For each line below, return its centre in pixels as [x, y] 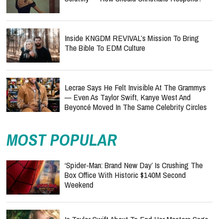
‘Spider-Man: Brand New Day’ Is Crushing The [134, 165]
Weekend [79, 185]
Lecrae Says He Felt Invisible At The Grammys [135, 87]
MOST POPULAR [62, 140]
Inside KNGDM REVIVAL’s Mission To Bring [132, 38]
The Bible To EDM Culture [105, 48]
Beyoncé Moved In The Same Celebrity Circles [136, 107]
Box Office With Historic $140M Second [125, 175]
